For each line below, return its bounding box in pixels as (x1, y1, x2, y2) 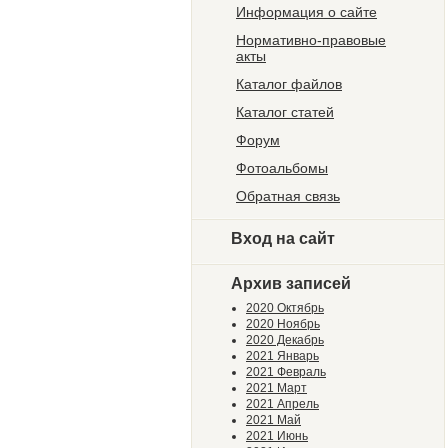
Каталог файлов (236, 76, 342, 93)
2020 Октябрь (246, 301, 324, 316)
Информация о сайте (236, 4, 377, 21)
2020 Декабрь (246, 333, 324, 348)
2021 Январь (246, 349, 319, 364)
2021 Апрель (246, 397, 319, 412)
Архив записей (231, 275, 351, 293)
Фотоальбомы (236, 160, 328, 177)
